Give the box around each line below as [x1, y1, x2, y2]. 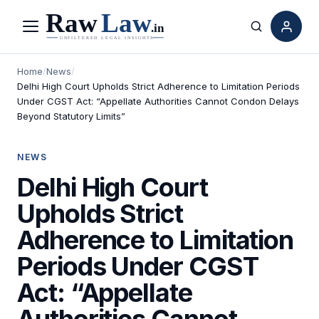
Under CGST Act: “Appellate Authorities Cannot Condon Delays [17, 95, 299, 107]
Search [255, 27, 296, 42]
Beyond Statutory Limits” [17, 110, 125, 122]
